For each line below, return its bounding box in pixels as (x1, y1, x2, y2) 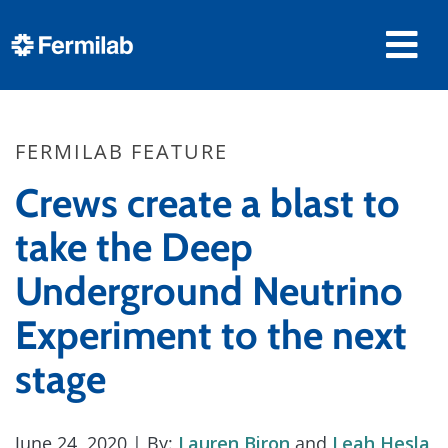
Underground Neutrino (15, 267, 403, 315)
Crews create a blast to (15, 179, 400, 227)
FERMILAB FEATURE (15, 138, 228, 165)
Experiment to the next (15, 311, 407, 359)
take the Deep (15, 223, 253, 271)
